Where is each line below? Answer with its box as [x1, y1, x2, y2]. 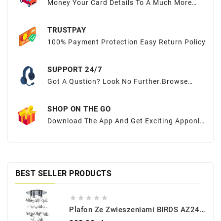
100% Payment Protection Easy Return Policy [47, 37, 206, 46]
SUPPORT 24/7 [47, 65, 102, 74]
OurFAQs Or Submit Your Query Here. [47, 87, 177, 95]
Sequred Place [47, 8, 97, 16]
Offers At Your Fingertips [47, 126, 135, 135]
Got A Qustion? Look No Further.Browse [47, 77, 188, 85]
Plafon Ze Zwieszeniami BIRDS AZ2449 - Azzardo [199, 205, 205, 214]
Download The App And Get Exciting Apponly [47, 116, 204, 125]
